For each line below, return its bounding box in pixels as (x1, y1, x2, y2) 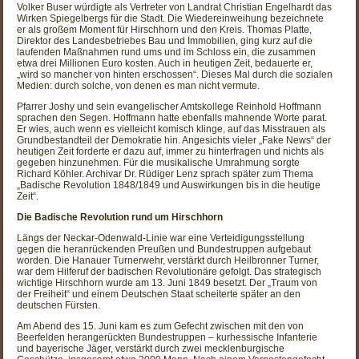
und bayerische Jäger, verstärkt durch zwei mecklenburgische (17, 342, 285, 354)
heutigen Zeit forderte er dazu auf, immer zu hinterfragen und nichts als (17, 145, 325, 157)
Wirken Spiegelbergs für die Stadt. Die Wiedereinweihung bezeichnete (17, 12, 325, 24)
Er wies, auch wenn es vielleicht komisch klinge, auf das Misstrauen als (17, 123, 326, 135)
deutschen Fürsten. (17, 299, 101, 311)
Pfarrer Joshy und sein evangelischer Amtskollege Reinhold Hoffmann (17, 100, 322, 112)
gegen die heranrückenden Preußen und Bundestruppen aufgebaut (17, 243, 312, 255)
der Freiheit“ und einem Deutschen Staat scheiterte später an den (17, 288, 301, 300)
